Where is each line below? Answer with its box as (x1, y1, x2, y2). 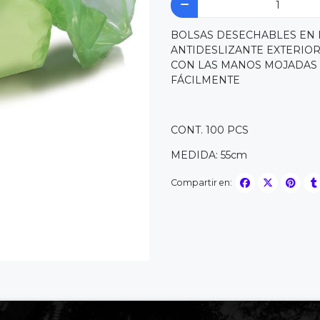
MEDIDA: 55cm (171, 149, 247, 162)
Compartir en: (171, 176, 232, 188)
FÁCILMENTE (171, 74, 240, 87)
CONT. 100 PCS (171, 124, 249, 137)
